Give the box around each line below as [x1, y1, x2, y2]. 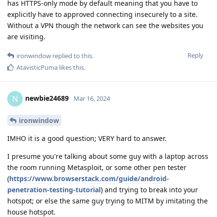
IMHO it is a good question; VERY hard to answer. [7, 134, 167, 143]
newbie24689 [25, 93, 69, 103]
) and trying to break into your [101, 185, 198, 195]
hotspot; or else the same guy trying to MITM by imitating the [7, 196, 208, 206]
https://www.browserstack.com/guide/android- [9, 174, 169, 184]
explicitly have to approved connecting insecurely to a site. [7, 10, 198, 19]
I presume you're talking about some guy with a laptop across [7, 152, 208, 161]
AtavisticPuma [16, 63, 58, 72]
